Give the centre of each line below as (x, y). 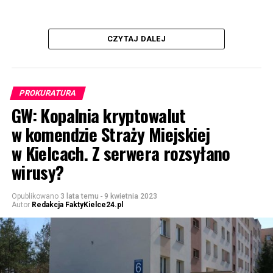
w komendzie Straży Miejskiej (111, 134)
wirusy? (37, 172)
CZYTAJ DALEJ (136, 39)
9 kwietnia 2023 (130, 197)
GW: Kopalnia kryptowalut (98, 115)
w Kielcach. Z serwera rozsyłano (121, 153)
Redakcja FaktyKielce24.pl (77, 205)
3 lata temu (79, 197)
